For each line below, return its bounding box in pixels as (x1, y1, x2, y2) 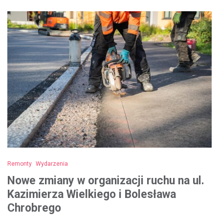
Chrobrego (7, 201, 61, 215)
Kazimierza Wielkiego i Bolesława (7, 187, 176, 201)
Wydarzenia (36, 160, 68, 167)
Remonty (7, 160, 32, 167)
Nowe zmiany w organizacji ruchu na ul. (7, 174, 204, 187)
